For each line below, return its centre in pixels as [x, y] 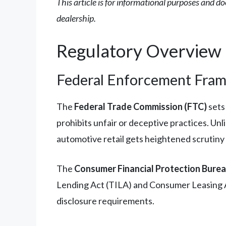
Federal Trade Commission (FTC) [140, 106]
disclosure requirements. [105, 201]
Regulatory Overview [139, 50]
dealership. [76, 18]
